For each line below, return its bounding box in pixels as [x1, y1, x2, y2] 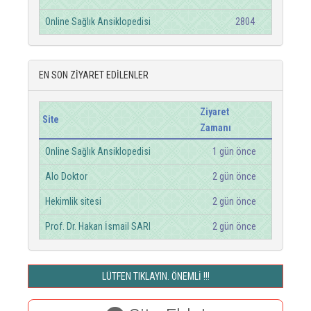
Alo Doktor [45, 171, 87, 182]
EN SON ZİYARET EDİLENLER [39, 69, 149, 81]
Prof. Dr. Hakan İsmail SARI [45, 221, 151, 232]
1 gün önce [212, 146, 256, 157]
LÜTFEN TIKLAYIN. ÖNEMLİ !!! [101, 271, 210, 282]
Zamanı [200, 122, 231, 133]
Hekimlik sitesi [45, 196, 101, 207]
